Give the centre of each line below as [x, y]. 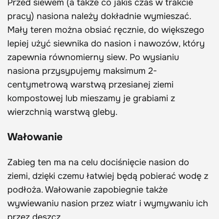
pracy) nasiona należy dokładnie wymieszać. [99, 16]
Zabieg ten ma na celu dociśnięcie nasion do [98, 162]
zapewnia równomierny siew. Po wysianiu [93, 57]
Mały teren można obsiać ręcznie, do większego [106, 30]
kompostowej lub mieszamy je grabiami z [91, 98]
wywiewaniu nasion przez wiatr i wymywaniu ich [108, 203]
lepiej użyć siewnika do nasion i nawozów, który [106, 43]
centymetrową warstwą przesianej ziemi [90, 84]
